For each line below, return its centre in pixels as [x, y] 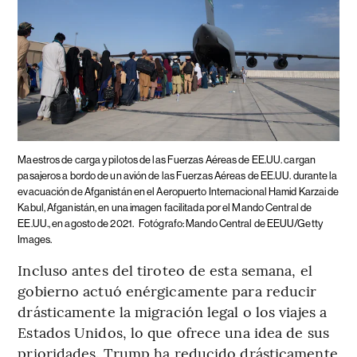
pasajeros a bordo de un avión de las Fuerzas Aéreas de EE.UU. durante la [178, 175]
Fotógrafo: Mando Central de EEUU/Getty [231, 223]
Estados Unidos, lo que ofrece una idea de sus [173, 331]
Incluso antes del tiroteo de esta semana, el [165, 269]
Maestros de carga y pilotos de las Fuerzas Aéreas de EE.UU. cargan [167, 159]
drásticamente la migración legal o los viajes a [173, 311]
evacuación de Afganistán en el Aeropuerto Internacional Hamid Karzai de [178, 191]
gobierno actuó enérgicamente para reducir [167, 290]
